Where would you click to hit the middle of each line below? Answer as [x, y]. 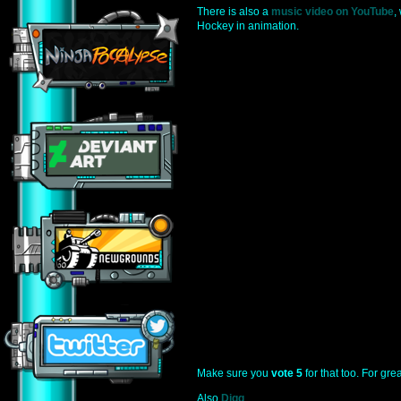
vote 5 [287, 373]
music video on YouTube [333, 12]
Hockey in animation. [248, 26]
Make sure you [234, 373]
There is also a [234, 12]
